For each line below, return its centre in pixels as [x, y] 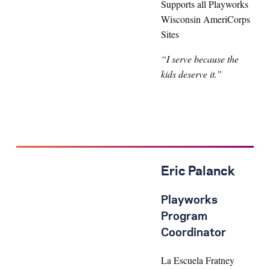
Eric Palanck [198, 172]
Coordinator [193, 234]
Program [184, 217]
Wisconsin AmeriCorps [206, 19]
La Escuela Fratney [198, 260]
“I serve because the [200, 59]
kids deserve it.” [191, 74]
